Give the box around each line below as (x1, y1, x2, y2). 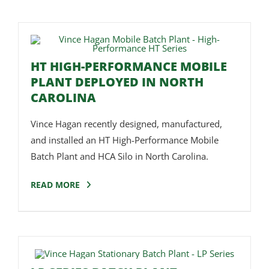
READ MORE (30, 179, 80, 191)
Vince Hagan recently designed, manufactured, (30, 118, 222, 130)
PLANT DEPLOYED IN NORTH (30, 74, 204, 91)
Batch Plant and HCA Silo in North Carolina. (30, 150, 208, 163)
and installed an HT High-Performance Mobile (30, 134, 219, 147)
